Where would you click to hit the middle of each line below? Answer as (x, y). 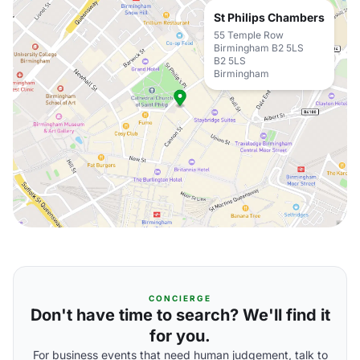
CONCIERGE (180, 298)
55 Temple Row (249, 35)
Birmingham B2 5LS (259, 48)
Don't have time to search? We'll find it (180, 315)
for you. (180, 336)
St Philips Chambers (269, 17)
